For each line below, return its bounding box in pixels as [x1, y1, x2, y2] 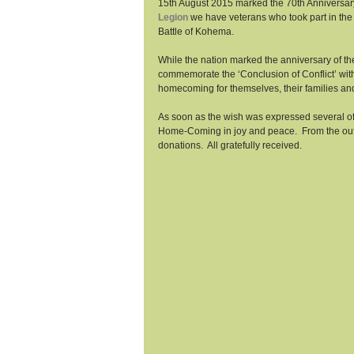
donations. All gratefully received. [158, 140, 304, 151]
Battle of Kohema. [158, 26, 236, 37]
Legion [158, 12, 188, 23]
